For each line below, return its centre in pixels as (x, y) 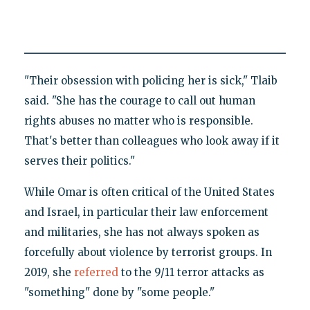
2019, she (49, 272)
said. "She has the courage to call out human (139, 100)
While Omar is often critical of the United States (149, 192)
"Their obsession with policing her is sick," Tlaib (151, 80)
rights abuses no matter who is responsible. (138, 120)
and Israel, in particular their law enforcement (146, 212)
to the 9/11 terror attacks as (191, 272)
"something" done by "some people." (119, 292)
